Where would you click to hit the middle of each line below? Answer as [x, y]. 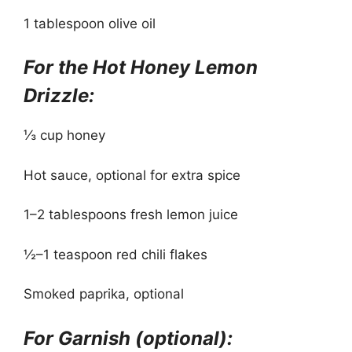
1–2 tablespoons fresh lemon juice [131, 214]
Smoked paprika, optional [104, 294]
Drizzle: [59, 95]
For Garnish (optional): [128, 338]
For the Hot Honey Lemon [141, 67]
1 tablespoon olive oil [90, 23]
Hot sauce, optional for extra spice [132, 175]
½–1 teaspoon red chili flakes [115, 254]
